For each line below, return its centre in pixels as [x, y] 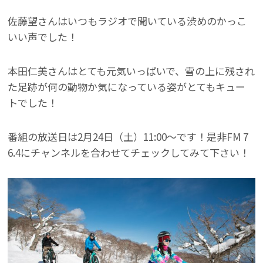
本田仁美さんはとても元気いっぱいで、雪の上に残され [131, 70]
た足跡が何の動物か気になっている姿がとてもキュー [127, 86]
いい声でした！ [43, 37]
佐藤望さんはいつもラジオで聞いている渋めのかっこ [127, 21]
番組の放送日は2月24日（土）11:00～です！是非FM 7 [128, 136]
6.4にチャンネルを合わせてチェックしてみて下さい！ [129, 152]
